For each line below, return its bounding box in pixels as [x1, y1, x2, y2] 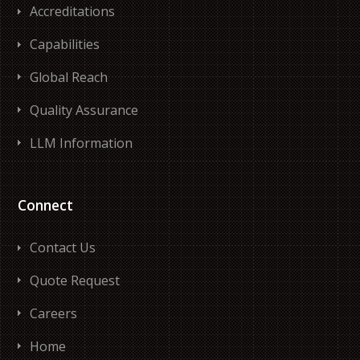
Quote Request [30, 272, 121, 290]
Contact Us [30, 239, 96, 257]
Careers [30, 304, 78, 322]
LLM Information [30, 133, 133, 152]
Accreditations [30, 2, 116, 21]
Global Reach [30, 67, 108, 86]
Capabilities [30, 35, 100, 54]
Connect [18, 195, 74, 215]
